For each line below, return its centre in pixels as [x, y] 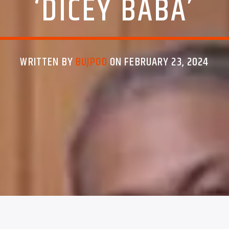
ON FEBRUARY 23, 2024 [158, 62]
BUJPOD [91, 62]
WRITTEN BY [48, 62]
